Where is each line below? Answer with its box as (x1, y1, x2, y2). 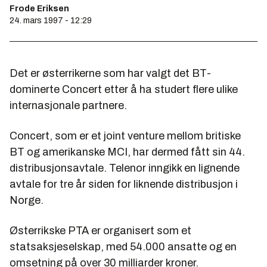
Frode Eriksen (10, 4, 69, 13)
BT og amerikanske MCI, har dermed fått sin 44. (10, 146, 245, 158)
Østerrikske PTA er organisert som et (10, 225, 191, 237)
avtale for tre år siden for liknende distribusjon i (10, 178, 238, 190)
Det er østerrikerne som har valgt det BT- (10, 67, 211, 79)
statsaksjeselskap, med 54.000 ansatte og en (10, 241, 237, 253)
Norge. (10, 194, 44, 206)
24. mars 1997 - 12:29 (10, 16, 92, 25)
